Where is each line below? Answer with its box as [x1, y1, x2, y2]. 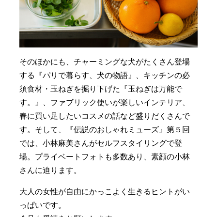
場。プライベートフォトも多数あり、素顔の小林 [19, 152, 190, 161]
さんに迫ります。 [19, 166, 82, 174]
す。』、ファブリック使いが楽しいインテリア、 [19, 98, 190, 107]
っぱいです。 [19, 201, 66, 209]
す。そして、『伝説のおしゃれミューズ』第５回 [19, 125, 190, 134]
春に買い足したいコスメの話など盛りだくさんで [19, 111, 190, 120]
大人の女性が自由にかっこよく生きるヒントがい [19, 187, 190, 196]
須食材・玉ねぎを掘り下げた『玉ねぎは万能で [19, 84, 183, 93]
